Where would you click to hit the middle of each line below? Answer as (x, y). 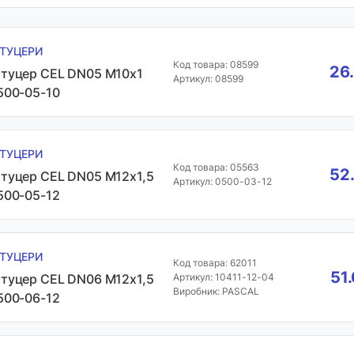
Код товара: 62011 (215, 263)
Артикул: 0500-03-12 (222, 181)
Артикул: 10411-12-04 (223, 277)
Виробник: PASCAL (216, 291)
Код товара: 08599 (215, 64)
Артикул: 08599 (208, 79)
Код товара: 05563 (216, 167)
